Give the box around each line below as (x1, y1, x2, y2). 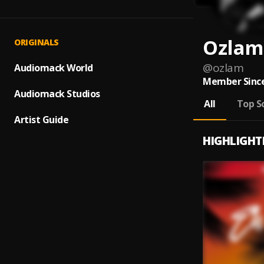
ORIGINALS (14, 37, 59, 48)
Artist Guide (14, 113, 68, 126)
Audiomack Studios (14, 87, 100, 100)
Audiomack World (14, 61, 93, 74)
